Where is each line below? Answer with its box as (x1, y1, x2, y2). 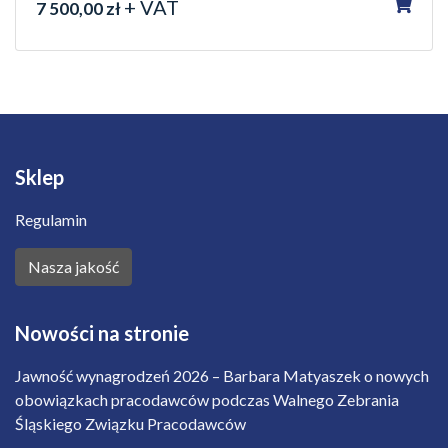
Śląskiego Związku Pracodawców (15, 413, 246, 433)
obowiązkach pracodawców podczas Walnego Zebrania (15, 389, 399, 409)
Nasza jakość (28, 256, 119, 276)
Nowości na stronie (15, 320, 189, 345)
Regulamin (15, 209, 87, 229)
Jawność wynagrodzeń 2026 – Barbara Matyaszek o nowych (15, 365, 429, 385)
